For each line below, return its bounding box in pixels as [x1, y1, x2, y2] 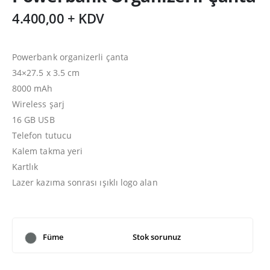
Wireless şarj [12, 98, 64, 110]
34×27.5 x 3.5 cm [12, 66, 80, 78]
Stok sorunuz [133, 231, 181, 242]
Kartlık [12, 160, 39, 172]
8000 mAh [12, 82, 53, 94]
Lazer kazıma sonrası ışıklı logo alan [12, 176, 158, 188]
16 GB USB [12, 113, 55, 125]
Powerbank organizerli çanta [12, 51, 128, 63]
